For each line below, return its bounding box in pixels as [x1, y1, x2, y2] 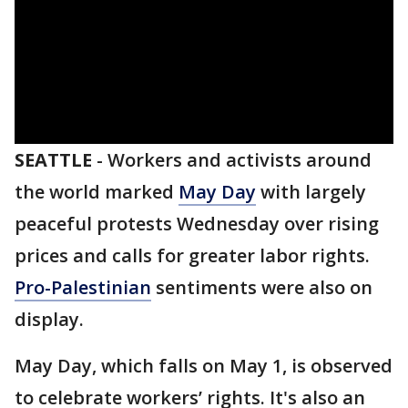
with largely [256, 179, 366, 204]
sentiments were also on [151, 275, 372, 300]
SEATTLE [15, 148, 92, 172]
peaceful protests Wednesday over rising [15, 211, 379, 236]
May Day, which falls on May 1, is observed [15, 353, 393, 378]
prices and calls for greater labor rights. [15, 243, 370, 268]
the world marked [15, 179, 178, 204]
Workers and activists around [107, 148, 372, 172]
